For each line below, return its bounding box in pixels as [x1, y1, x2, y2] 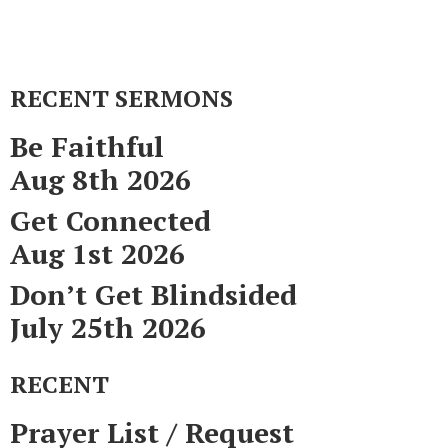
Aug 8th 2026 [10, 161, 191, 198]
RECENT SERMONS [10, 82, 233, 114]
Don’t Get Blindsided [10, 276, 297, 313]
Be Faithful [10, 128, 164, 165]
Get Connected [10, 202, 211, 239]
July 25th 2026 [10, 309, 206, 346]
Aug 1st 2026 [10, 235, 185, 272]
